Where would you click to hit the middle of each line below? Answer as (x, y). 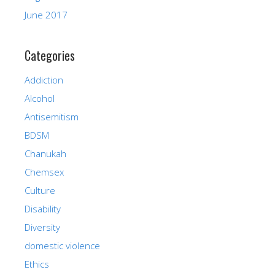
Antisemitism (52, 116)
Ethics (37, 264)
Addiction (44, 79)
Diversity (42, 227)
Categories (50, 55)
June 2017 (46, 14)
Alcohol (40, 98)
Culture (40, 190)
